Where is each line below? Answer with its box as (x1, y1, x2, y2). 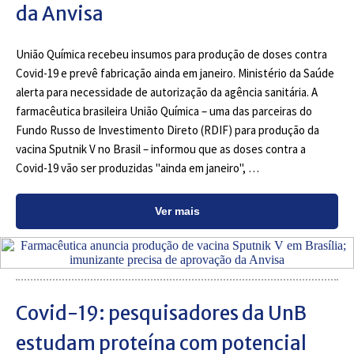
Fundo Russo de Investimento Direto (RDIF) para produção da (16, 122, 319, 137)
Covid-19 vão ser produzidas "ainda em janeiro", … (16, 160, 259, 175)
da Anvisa (16, 2, 104, 26)
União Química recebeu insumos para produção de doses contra (16, 47, 327, 62)
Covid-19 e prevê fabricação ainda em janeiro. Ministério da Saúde (16, 66, 334, 81)
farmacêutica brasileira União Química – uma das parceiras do (16, 104, 312, 119)
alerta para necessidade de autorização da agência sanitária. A (16, 85, 318, 100)
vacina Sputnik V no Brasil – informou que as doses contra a (16, 141, 306, 156)
